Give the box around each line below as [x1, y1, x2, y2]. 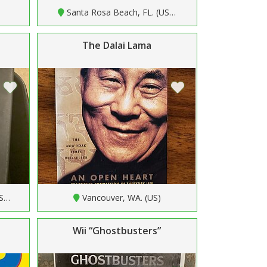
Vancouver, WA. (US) [82, 191, 161, 203]
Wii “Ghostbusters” [73, 223, 162, 237]
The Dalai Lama [82, 38, 152, 52]
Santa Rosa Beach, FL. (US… [67, 6, 176, 18]
